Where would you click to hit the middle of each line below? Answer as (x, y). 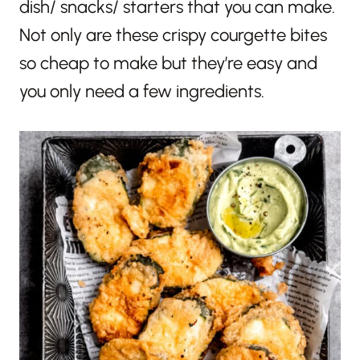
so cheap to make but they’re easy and (168, 63)
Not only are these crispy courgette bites (173, 35)
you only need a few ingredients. (142, 91)
